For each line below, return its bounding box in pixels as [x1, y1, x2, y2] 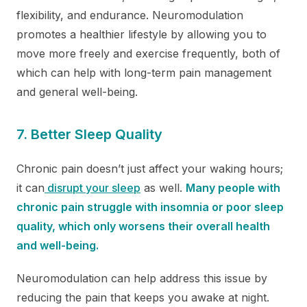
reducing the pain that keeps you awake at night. [16, 290, 269, 304]
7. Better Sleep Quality [16, 125, 162, 143]
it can [16, 180, 45, 195]
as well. [140, 180, 186, 195]
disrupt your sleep [45, 180, 140, 195]
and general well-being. [16, 84, 138, 99]
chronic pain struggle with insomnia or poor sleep [16, 199, 284, 214]
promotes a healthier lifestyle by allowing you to [16, 27, 267, 41]
